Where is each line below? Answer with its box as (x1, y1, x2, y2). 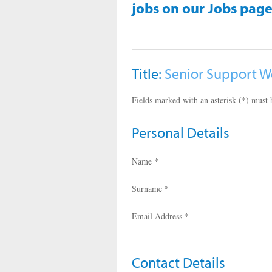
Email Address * (132, 210, 189, 222)
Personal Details (132, 123, 229, 141)
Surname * (132, 183, 169, 194)
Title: (132, 64, 165, 83)
